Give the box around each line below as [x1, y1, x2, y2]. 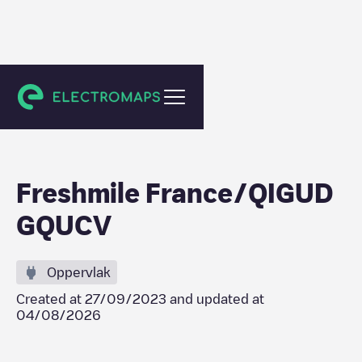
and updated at [166, 293, 264, 305]
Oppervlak [47, 266, 111, 279]
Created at [16, 293, 85, 305]
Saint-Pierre [32, 86, 95, 98]
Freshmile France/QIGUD [16, 179, 334, 205]
